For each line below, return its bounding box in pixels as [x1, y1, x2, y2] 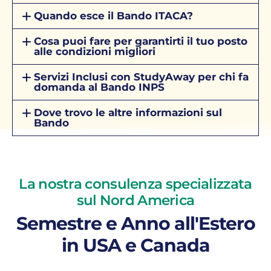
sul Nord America [76, 191, 195, 209]
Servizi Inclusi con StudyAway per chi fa [34, 70, 249, 83]
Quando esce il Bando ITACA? [34, 9, 194, 22]
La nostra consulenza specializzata [19, 175, 252, 192]
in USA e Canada [61, 233, 210, 256]
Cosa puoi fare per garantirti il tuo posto [34, 34, 248, 47]
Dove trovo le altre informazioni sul [34, 106, 223, 119]
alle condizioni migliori [34, 45, 156, 57]
